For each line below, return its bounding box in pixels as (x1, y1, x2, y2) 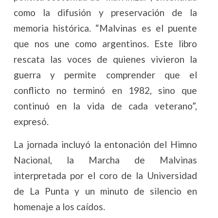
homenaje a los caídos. (14, 201, 106, 213)
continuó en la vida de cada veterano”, (14, 100, 197, 112)
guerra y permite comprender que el (14, 69, 197, 81)
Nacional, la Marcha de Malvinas (14, 154, 197, 166)
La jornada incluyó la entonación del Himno (14, 139, 197, 150)
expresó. (14, 116, 49, 127)
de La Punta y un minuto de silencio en (14, 185, 197, 197)
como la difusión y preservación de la (14, 7, 197, 18)
